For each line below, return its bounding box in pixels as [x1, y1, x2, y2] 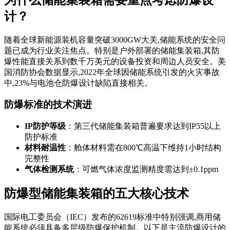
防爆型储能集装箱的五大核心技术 [4, 186, 189, 200]
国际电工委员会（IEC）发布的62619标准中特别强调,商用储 [4, 212, 221, 221]
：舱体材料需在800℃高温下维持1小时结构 [66, 143, 221, 152]
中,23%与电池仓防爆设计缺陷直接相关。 [4, 78, 152, 87]
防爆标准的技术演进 [4, 99, 92, 110]
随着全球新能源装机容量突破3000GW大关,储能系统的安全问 [4, 35, 225, 44]
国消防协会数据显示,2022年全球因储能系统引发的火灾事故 [4, 67, 220, 76]
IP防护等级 [25, 122, 66, 130]
